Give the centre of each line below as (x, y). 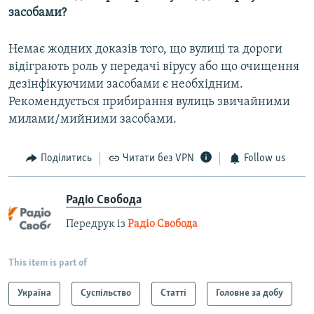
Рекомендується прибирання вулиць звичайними (149, 102)
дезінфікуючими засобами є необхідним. (126, 85)
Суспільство (106, 293)
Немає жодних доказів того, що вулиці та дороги (145, 50)
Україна (34, 293)
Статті (173, 293)
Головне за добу (250, 293)
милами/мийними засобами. (93, 120)
